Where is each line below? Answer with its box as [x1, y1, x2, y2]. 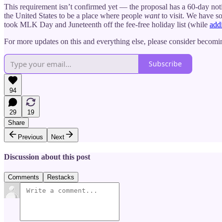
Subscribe [149, 59, 182, 69]
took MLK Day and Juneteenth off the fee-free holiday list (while [4, 20, 210, 29]
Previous [18, 133, 43, 141]
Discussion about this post [4, 152, 90, 161]
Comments [8, 173, 39, 181]
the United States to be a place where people [4, 11, 144, 20]
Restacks [47, 173, 74, 181]
